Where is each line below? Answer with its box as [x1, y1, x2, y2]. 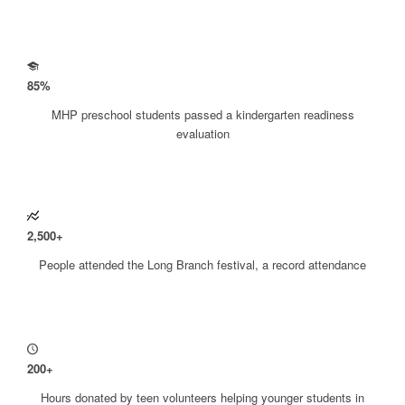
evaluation [175, 125, 230, 143]
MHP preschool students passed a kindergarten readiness [51, 106, 354, 124]
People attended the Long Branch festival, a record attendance [39, 256, 366, 274]
